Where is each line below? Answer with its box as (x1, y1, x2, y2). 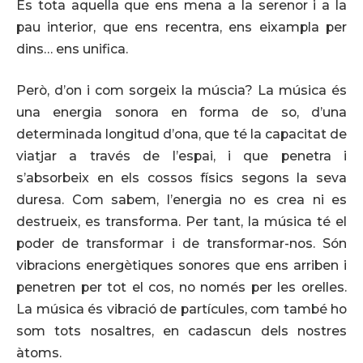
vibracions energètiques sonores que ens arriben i (16, 258, 347, 274)
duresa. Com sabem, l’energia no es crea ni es (16, 192, 347, 208)
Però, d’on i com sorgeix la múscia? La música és (16, 83, 347, 99)
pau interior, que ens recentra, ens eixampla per (16, 19, 347, 35)
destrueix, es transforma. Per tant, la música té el (16, 214, 347, 230)
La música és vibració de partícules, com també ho (16, 301, 347, 318)
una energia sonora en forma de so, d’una (16, 105, 347, 121)
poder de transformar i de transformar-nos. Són (16, 236, 347, 252)
